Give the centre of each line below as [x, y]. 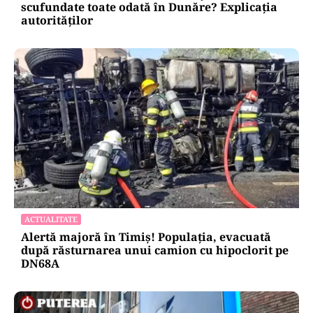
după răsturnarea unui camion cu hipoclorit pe [155, 250]
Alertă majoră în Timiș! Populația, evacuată [146, 236]
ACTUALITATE [51, 219]
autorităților [57, 20]
